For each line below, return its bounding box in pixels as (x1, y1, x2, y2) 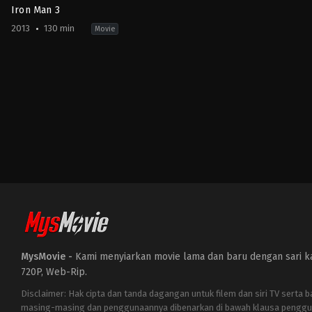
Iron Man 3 (11, 3, 60, 16)
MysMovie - (21, 251, 75, 263)
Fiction (11, 75, 42, 88)
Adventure (44, 64, 95, 77)
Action (11, 64, 42, 77)
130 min (42, 22, 75, 33)
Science (97, 64, 132, 77)
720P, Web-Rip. (21, 266, 87, 278)
